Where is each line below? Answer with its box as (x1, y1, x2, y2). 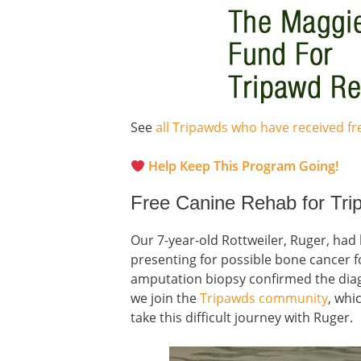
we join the (131, 289, 200, 307)
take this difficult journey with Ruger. (131, 309, 353, 326)
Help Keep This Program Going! (148, 157, 339, 175)
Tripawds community (200, 289, 328, 307)
